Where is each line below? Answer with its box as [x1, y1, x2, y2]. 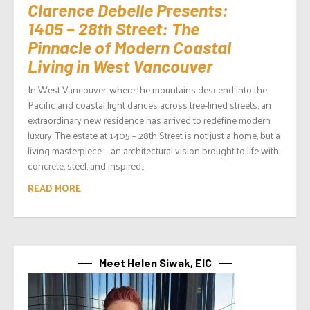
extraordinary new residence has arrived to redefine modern [28, 111, 271, 129]
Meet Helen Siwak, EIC [98, 255, 212, 269]
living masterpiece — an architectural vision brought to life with [28, 141, 279, 159]
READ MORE [28, 179, 81, 197]
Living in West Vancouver [28, 55, 212, 76]
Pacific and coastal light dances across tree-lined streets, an [28, 95, 271, 113]
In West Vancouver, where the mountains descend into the [28, 80, 267, 98]
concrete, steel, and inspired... [28, 156, 145, 174]
